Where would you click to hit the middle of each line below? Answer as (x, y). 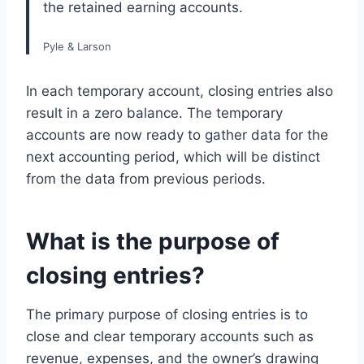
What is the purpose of (153, 241)
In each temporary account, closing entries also (180, 91)
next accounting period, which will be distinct (173, 156)
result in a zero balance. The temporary (154, 113)
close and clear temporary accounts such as (170, 336)
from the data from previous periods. (148, 178)
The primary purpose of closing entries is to (167, 314)
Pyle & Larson (77, 46)
